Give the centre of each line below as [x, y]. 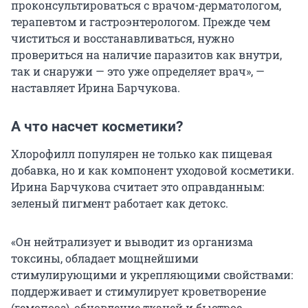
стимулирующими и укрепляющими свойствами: [152, 275]
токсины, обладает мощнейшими [105, 258]
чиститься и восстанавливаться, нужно [123, 38]
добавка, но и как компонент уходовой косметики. [153, 170]
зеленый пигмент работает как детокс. [120, 203]
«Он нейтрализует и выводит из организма [132, 242]
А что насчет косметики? [97, 127]
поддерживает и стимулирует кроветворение [139, 291]
